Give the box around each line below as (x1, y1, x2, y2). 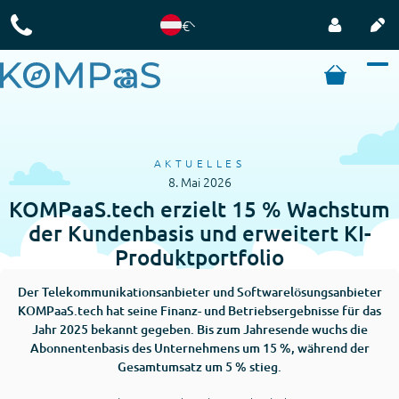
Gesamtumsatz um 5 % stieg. (118, 358, 281, 375)
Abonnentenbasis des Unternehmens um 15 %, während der (29, 339, 370, 356)
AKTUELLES (153, 156, 246, 170)
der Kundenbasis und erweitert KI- (28, 219, 371, 247)
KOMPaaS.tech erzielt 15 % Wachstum (9, 195, 390, 223)
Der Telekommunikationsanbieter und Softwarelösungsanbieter (17, 283, 382, 300)
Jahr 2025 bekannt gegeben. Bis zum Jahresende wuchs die (31, 321, 368, 338)
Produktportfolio (115, 243, 284, 271)
